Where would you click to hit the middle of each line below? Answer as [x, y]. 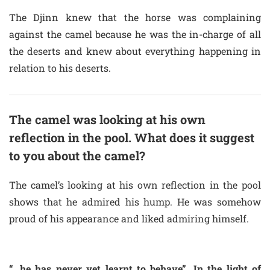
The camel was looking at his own [107, 119]
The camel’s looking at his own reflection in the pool [135, 185]
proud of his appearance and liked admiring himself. [129, 218]
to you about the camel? [77, 155]
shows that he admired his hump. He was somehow [135, 202]
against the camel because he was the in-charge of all [135, 34]
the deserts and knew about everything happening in [135, 51]
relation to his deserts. [60, 68]
